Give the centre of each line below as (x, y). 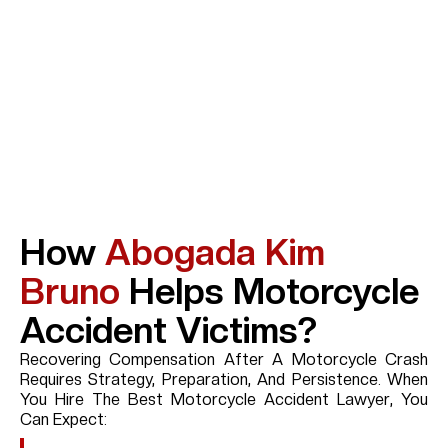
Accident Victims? (168, 330)
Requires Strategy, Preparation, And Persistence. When (224, 379)
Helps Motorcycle (269, 291)
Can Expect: (63, 419)
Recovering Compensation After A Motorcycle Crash (224, 359)
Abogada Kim (215, 252)
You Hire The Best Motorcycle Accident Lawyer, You (224, 399)
